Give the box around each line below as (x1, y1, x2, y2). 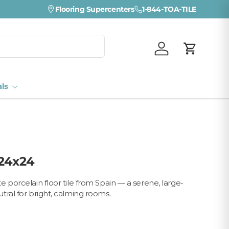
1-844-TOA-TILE (142, 5, 196, 13)
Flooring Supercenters (55, 5, 134, 13)
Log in (161, 48, 183, 58)
